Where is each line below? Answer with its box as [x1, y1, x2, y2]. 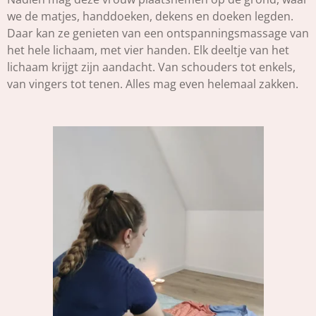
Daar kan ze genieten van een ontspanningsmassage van [7, 25, 309, 42]
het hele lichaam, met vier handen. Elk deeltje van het [7, 42, 289, 59]
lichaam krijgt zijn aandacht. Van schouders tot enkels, [7, 59, 296, 75]
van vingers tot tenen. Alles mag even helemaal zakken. [7, 76, 298, 92]
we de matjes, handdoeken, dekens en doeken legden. [7, 8, 293, 25]
